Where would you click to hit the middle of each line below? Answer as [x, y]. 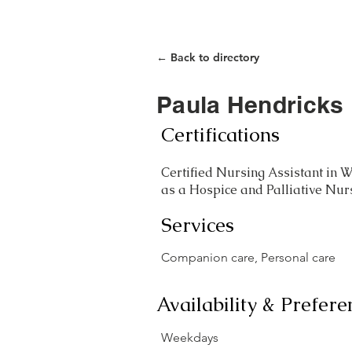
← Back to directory [207, 57]
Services [198, 225]
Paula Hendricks [250, 104]
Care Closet [303, 21]
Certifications [220, 134]
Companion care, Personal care [248, 257]
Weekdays [190, 337]
